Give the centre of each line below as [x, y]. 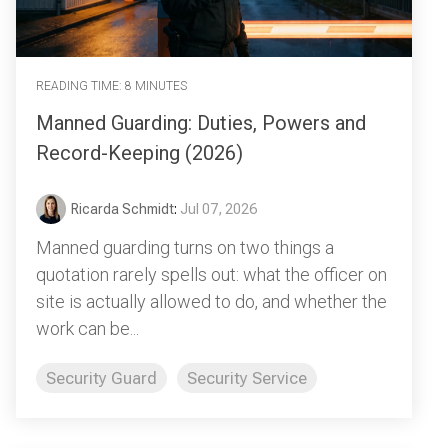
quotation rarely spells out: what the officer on [211, 274]
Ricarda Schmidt [122, 208]
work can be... [87, 328]
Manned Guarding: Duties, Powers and [201, 122]
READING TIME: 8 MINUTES [111, 86]
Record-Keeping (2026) [139, 152]
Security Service [247, 377]
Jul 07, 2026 [218, 208]
